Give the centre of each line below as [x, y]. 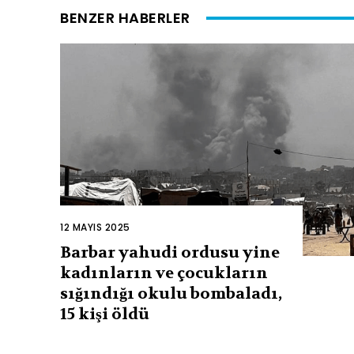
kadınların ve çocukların [164, 273]
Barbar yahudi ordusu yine [170, 252]
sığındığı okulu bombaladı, [171, 293]
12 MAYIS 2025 [95, 227]
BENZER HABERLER [125, 17]
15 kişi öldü [105, 314]
